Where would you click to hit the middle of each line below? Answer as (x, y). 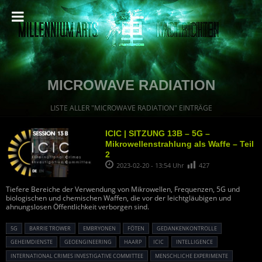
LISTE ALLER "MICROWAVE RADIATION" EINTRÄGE (131, 108)
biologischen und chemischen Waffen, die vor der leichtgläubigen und (118, 198)
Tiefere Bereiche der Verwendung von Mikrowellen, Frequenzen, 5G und (123, 189)
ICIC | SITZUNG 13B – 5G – (158, 133)
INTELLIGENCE (194, 242)
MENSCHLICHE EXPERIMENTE (192, 256)
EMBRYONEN (99, 229)
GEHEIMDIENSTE (32, 242)
